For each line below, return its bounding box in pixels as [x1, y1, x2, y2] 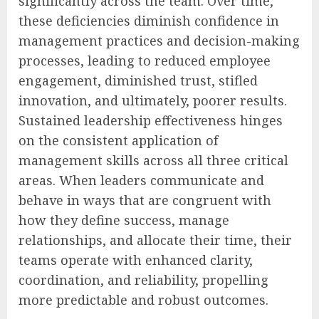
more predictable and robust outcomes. [19, 291, 268, 308]
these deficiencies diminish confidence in [19, 11, 279, 29]
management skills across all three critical [19, 151, 288, 169]
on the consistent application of [19, 131, 218, 149]
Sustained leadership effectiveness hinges [19, 111, 283, 129]
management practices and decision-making [19, 31, 300, 49]
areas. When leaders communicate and [19, 171, 264, 189]
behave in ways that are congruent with [19, 191, 271, 209]
